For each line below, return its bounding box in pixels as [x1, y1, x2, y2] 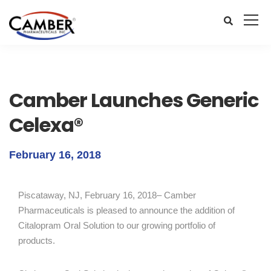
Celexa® [9, 111, 83, 139]
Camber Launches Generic [9, 87, 258, 114]
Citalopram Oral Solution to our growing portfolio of [18, 220, 215, 230]
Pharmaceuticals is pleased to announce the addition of [18, 205, 235, 215]
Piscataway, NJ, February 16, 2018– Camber [18, 190, 196, 200]
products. [18, 235, 55, 246]
